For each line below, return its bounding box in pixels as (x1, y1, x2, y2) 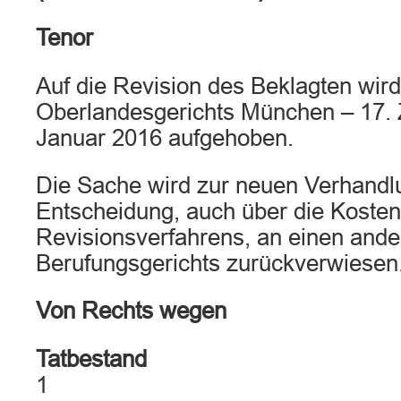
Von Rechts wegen (36, 298, 226, 323)
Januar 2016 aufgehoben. (36, 125, 294, 150)
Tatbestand (36, 346, 147, 371)
